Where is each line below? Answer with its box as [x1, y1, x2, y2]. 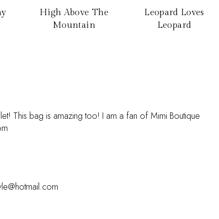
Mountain [53, 20, 95, 30]
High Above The [39, 7, 109, 18]
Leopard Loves [144, 7, 204, 18]
